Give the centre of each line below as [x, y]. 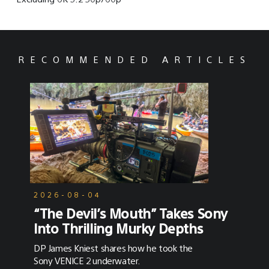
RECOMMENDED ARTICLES [134, 59]
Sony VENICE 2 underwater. [87, 261]
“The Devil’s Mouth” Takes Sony [131, 213]
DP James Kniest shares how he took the [113, 248]
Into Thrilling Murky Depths [119, 228]
